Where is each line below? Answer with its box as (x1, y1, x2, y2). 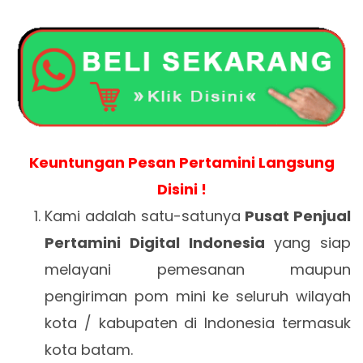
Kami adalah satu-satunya (45, 206, 246, 227)
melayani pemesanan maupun (45, 259, 351, 280)
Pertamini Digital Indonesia (45, 233, 265, 254)
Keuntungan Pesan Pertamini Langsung (28, 152, 335, 173)
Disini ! (156, 179, 207, 200)
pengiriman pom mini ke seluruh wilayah (45, 286, 351, 307)
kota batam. (45, 340, 133, 361)
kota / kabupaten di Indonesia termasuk (45, 313, 351, 334)
